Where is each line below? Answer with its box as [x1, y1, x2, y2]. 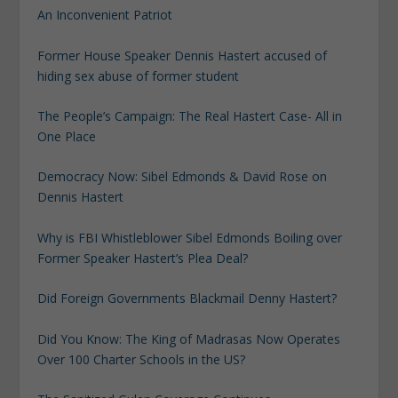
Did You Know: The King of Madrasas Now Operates [37, 330, 341, 347]
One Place [37, 128, 97, 146]
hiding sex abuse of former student [37, 67, 240, 84]
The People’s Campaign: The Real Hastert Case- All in [37, 107, 343, 125]
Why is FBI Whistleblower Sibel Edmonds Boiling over [37, 228, 343, 246]
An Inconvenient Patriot [37, 6, 173, 24]
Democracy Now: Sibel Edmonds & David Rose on [37, 168, 328, 186]
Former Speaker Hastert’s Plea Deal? [37, 249, 249, 267]
